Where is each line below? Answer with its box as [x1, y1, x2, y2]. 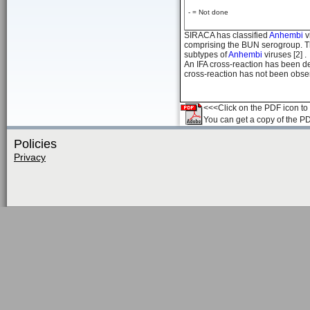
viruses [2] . [264, 50, 307, 60]
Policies [14, 137, 57, 151]
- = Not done [188, 8, 228, 16]
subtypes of [184, 50, 228, 60]
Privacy [14, 152, 46, 163]
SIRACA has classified [184, 30, 269, 40]
